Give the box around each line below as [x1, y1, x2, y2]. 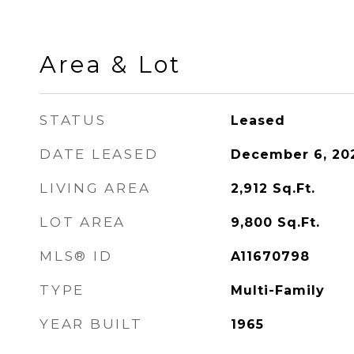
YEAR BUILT [40, 316, 143, 332]
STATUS [40, 112, 107, 128]
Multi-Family [230, 283, 325, 298]
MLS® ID [40, 248, 113, 264]
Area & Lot [40, 51, 181, 78]
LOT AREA [40, 214, 126, 230]
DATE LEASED [40, 146, 159, 162]
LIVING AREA [40, 180, 151, 196]
